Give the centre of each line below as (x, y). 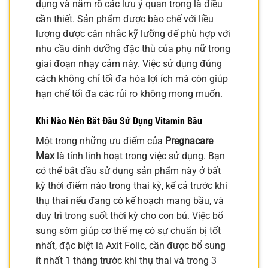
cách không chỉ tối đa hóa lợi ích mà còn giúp (132, 79)
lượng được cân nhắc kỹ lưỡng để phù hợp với (133, 34)
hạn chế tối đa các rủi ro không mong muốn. (129, 94)
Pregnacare (189, 141)
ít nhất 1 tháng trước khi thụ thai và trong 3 (126, 260)
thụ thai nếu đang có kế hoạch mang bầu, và (130, 200)
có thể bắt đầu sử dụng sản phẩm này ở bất (128, 170)
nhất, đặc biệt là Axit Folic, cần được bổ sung (131, 245)
